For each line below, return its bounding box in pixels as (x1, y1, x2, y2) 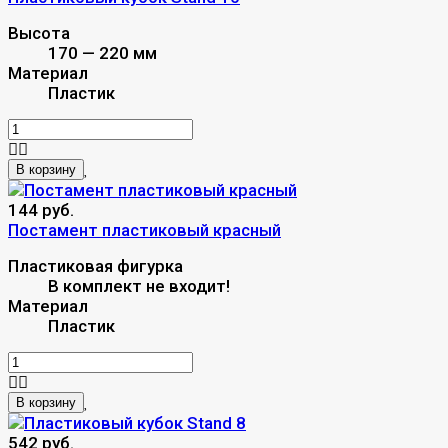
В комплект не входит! (48, 275, 230, 296)
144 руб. (8, 199, 74, 220)
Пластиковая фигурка (8, 255, 183, 276)
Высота (8, 22, 70, 43)
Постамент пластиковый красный (8, 219, 281, 240)
